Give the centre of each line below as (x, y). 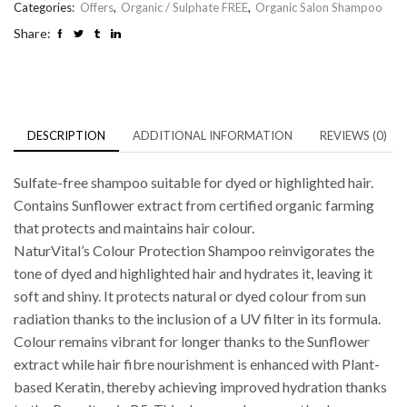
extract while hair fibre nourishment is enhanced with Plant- (197, 363)
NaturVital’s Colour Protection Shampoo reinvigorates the (194, 250)
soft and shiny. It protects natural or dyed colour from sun (190, 295)
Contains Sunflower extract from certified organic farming (194, 204)
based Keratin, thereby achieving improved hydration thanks (200, 386)
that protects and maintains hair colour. (134, 227)
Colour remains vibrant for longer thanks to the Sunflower (192, 341)
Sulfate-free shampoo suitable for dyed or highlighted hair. (194, 182)
